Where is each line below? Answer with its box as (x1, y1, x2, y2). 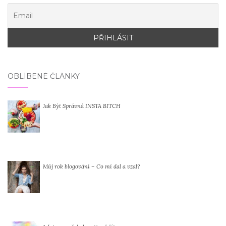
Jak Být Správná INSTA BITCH (43, 102, 121, 109)
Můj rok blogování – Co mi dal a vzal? (43, 162, 140, 170)
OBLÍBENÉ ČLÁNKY (8, 71, 80, 81)
